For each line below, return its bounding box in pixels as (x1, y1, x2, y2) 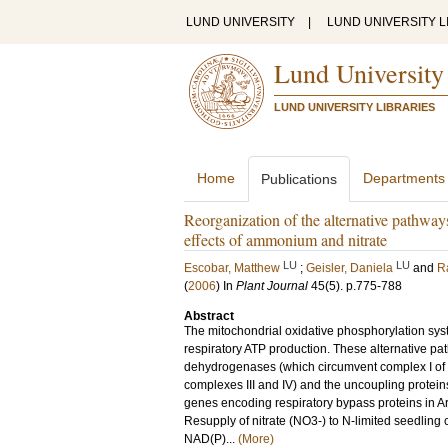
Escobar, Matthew (184, 261, 280, 275)
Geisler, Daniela (306, 261, 393, 275)
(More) (238, 432, 274, 446)
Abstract (184, 309, 234, 323)
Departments (363, 170, 445, 186)
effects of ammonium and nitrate (184, 229, 387, 250)
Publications (261, 171, 337, 187)
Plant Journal (236, 279, 308, 293)
